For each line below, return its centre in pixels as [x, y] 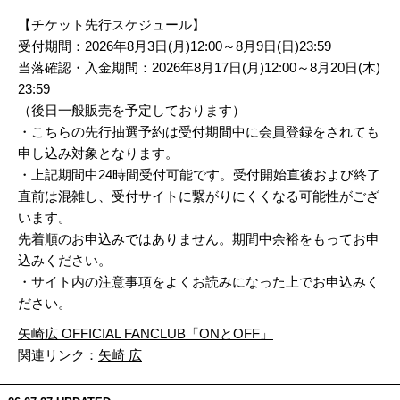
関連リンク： [58, 355]
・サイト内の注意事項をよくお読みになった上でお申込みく [199, 282]
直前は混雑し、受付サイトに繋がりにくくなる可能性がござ [199, 196]
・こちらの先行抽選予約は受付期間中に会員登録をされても [199, 132]
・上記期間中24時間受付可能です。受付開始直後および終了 [199, 175]
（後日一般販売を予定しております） [132, 111]
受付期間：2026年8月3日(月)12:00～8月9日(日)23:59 [175, 46]
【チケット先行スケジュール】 [112, 25]
